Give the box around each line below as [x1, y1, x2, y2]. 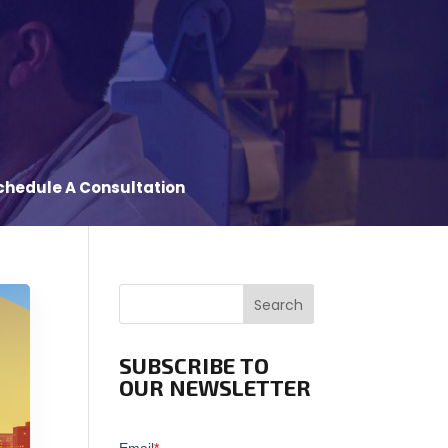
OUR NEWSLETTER [119, 374, 312, 400]
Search [253, 294, 303, 315]
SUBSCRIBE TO [119, 352, 270, 378]
